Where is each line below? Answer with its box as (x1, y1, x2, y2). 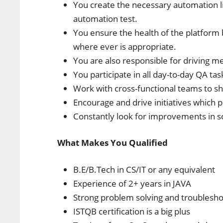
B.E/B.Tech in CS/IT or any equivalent (73, 163, 216, 175)
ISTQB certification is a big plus (73, 205, 191, 217)
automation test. (73, 12, 138, 24)
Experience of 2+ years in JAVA (73, 177, 192, 189)
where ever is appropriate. (73, 40, 177, 52)
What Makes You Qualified (57, 137, 168, 148)
